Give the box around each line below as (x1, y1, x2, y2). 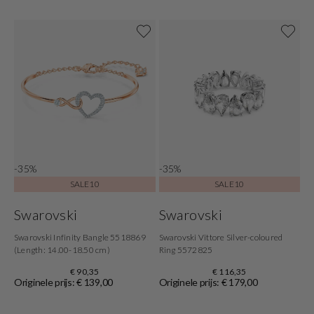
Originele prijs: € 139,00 (14, 275, 113, 288)
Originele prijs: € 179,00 (158, 275, 258, 288)
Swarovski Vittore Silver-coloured (158, 231, 283, 243)
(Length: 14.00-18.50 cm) (14, 244, 110, 255)
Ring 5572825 (158, 244, 213, 255)
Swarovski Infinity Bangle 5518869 (14, 231, 146, 243)
